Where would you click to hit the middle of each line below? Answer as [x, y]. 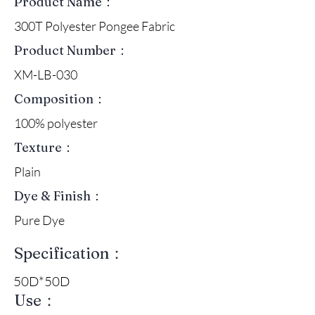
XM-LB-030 [46, 74]
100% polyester [56, 123]
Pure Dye [39, 220]
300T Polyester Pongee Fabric [95, 26]
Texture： [44, 147]
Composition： [60, 98]
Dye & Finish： [59, 195]
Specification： [69, 253]
